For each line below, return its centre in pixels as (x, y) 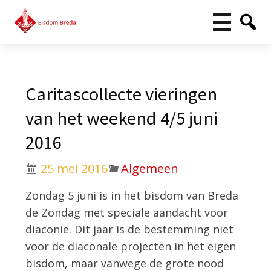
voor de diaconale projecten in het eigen (131, 246)
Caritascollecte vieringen (122, 94)
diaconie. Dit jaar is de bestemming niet (130, 229)
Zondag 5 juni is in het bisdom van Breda (132, 195)
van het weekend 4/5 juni (122, 118)
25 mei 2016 (73, 169)
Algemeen (150, 169)
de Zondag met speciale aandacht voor (127, 212)
